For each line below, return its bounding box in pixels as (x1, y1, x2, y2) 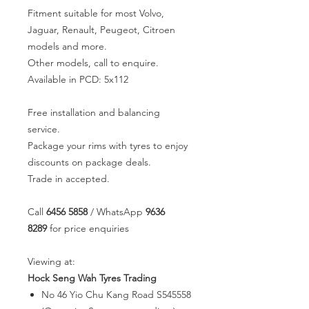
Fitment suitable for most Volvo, (28, 7, 164, 19)
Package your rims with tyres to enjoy (28, 139, 188, 152)
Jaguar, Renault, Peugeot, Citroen (28, 23, 175, 36)
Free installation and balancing (28, 106, 160, 119)
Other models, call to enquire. (28, 57, 159, 69)
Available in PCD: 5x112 (28, 73, 131, 86)
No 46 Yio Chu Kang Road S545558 (41, 288, 191, 301)
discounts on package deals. (28, 156, 154, 168)
